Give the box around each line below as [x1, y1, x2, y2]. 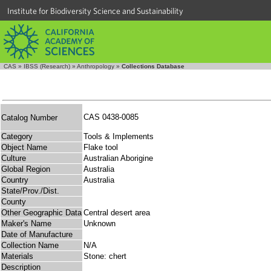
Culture [1, 154, 26, 163]
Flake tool [83, 143, 118, 152]
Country [1, 175, 28, 185]
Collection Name [1, 241, 59, 250]
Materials [1, 252, 33, 261]
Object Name [1, 143, 47, 152]
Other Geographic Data [1, 208, 82, 218]
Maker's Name [1, 219, 51, 229]
